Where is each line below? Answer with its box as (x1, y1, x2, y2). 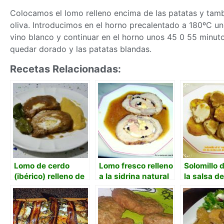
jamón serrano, (14, 182, 70, 192)
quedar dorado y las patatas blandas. (10, 44, 151, 54)
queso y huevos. (14, 192, 76, 202)
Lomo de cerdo (14, 161, 69, 171)
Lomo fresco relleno (99, 161, 173, 171)
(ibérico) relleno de (14, 171, 84, 181)
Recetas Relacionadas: (10, 63, 121, 75)
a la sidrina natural (99, 171, 169, 181)
